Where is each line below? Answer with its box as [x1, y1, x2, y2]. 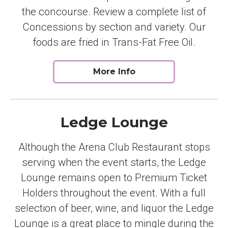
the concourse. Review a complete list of [22, 5, 206, 18]
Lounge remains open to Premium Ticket [21, 171, 207, 184]
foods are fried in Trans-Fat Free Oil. [33, 36, 195, 48]
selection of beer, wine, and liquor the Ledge [14, 202, 214, 214]
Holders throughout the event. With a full [22, 186, 206, 199]
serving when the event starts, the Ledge [22, 156, 206, 168]
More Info [93, 66, 135, 76]
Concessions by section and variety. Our [22, 20, 206, 33]
